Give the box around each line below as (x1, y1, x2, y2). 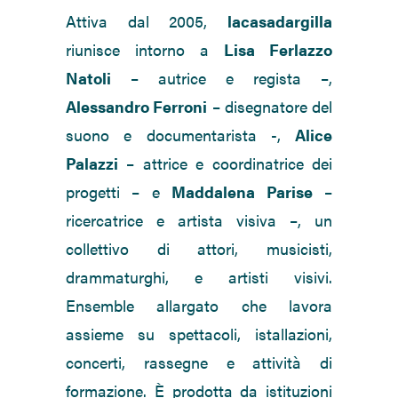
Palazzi (66, 152, 118, 175)
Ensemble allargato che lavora (66, 294, 332, 317)
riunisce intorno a (66, 38, 224, 61)
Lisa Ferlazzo (224, 38, 332, 61)
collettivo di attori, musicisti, (66, 237, 332, 260)
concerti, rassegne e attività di (66, 351, 332, 374)
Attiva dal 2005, (66, 10, 227, 33)
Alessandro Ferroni (66, 95, 208, 118)
